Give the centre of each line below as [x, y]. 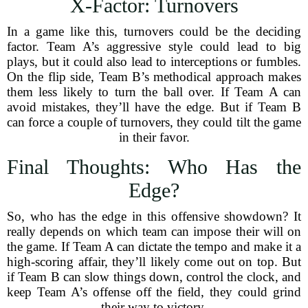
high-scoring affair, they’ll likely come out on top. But [154, 262]
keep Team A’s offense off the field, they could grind [154, 292]
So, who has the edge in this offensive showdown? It [154, 216]
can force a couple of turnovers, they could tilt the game [154, 122]
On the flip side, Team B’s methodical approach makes [154, 77]
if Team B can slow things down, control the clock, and [154, 277]
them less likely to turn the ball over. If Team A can [154, 92]
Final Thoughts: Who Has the [154, 167]
